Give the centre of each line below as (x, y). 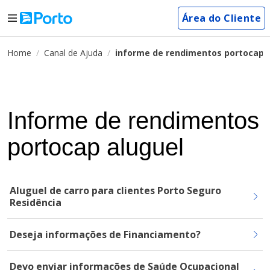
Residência (36, 202)
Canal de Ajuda (73, 53)
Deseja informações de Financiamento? (105, 234)
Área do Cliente (221, 18)
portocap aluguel (96, 147)
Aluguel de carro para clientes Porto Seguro (115, 190)
